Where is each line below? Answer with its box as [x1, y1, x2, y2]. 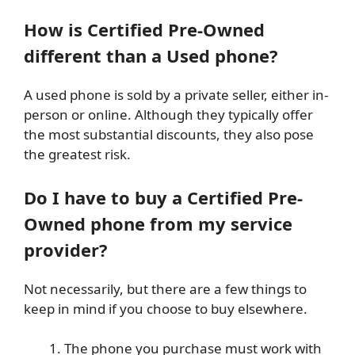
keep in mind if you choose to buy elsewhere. [24, 299, 311, 318]
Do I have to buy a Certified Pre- [24, 185, 303, 209]
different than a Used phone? [24, 44, 283, 68]
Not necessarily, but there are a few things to [24, 279, 307, 298]
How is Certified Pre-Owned [24, 17, 265, 42]
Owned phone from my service [24, 211, 292, 235]
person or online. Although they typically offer [24, 105, 313, 124]
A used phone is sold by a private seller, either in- [24, 86, 328, 105]
